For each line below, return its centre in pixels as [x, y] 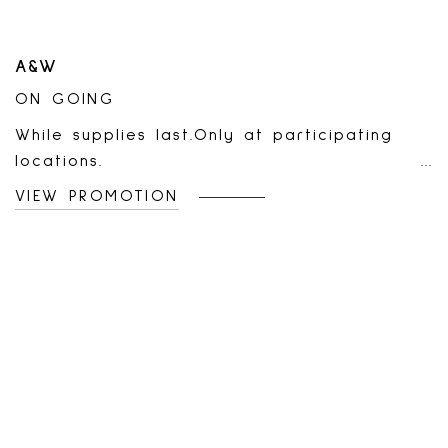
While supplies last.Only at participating [204, 135]
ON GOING [65, 99]
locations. [59, 161]
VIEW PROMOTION [97, 196]
